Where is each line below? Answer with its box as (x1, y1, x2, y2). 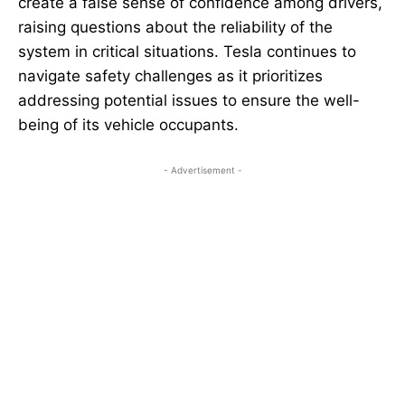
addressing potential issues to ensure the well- (18, 91, 360, 110)
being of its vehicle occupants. (18, 116, 239, 135)
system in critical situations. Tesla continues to (18, 42, 356, 61)
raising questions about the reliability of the (18, 18, 333, 37)
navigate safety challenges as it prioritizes (18, 67, 323, 86)
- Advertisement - (163, 165, 242, 176)
